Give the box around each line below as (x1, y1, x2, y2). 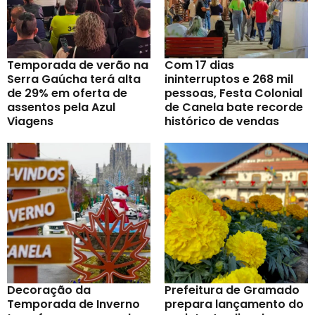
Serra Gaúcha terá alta (7, 71, 141, 88)
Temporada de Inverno (7, 296, 140, 313)
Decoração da (7, 282, 91, 299)
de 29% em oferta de (7, 85, 127, 102)
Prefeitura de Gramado (165, 282, 300, 299)
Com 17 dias (165, 57, 234, 74)
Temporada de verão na (7, 57, 148, 74)
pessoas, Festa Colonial (165, 85, 302, 102)
